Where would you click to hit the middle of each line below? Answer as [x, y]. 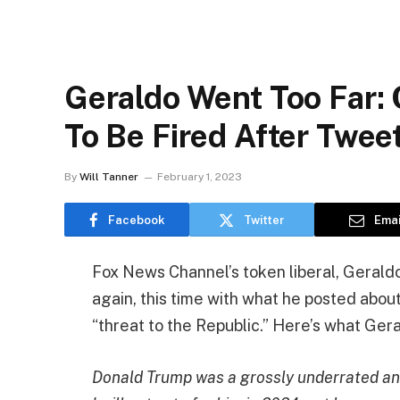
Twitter [264, 220]
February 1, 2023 [200, 177]
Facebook [136, 220]
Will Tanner [109, 177]
